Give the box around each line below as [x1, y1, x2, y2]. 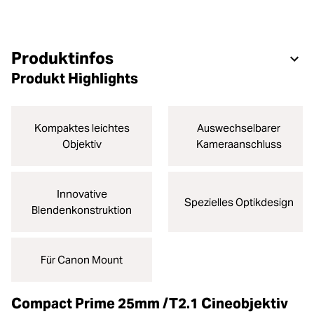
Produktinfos [11, 48, 114, 69]
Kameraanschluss [196, 137, 282, 151]
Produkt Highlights [11, 69, 138, 88]
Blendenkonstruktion [32, 203, 132, 217]
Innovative [56, 187, 107, 200]
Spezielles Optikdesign [184, 195, 294, 209]
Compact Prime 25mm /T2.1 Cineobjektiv [11, 294, 288, 313]
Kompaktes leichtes [34, 121, 130, 135]
